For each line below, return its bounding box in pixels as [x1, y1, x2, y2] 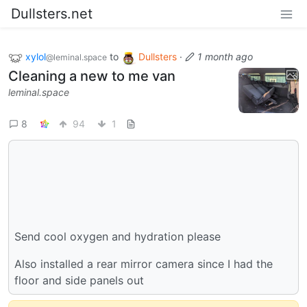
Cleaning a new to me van [8, 67, 175, 84]
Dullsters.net [11, 5, 93, 22]
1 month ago [197, 51, 253, 62]
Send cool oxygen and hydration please [14, 229, 221, 243]
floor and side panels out [14, 273, 144, 287]
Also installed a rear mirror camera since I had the [14, 256, 273, 271]
